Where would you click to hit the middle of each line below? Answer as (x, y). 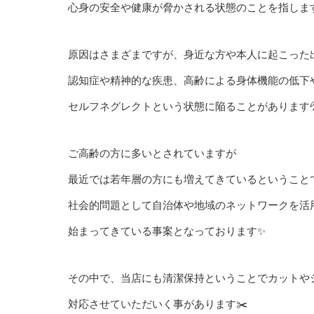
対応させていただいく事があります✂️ (158, 303)
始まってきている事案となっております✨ (167, 231)
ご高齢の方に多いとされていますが (152, 153)
